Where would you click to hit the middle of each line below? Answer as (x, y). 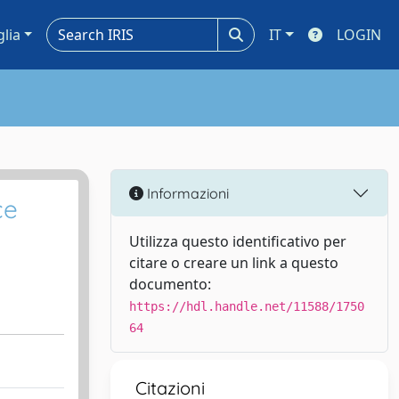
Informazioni (186, 193)
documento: (170, 284)
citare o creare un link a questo (234, 263)
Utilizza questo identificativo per (238, 241)
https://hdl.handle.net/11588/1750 (247, 306)
